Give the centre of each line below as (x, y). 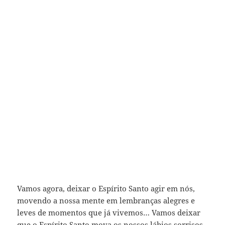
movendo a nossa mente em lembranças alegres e (106, 200)
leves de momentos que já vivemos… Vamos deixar (109, 212)
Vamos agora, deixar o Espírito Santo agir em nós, (106, 188)
